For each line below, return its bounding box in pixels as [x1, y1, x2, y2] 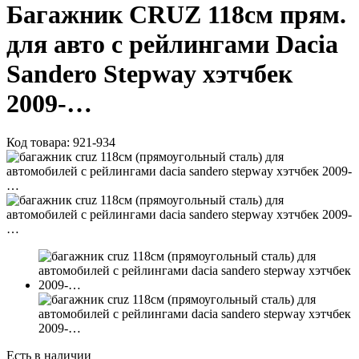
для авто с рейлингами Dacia [6, 30, 338, 59]
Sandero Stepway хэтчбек [6, 59, 292, 89]
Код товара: [6, 135, 73, 150]
